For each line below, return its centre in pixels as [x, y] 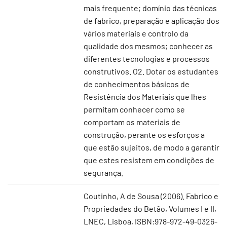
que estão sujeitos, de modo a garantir [152, 147]
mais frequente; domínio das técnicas [150, 8]
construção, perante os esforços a [144, 135]
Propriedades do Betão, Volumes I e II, [150, 209]
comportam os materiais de [132, 122]
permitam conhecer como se [134, 109]
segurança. [103, 173]
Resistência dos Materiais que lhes [145, 97]
